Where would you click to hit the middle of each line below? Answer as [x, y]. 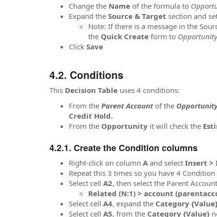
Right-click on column [106, 163]
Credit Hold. [91, 116]
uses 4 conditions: [149, 90]
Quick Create [125, 36]
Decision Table [91, 90]
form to [163, 36]
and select [167, 163]
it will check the [176, 126]
